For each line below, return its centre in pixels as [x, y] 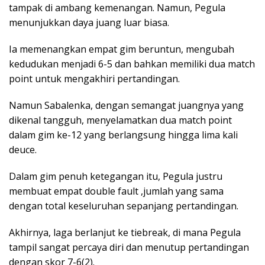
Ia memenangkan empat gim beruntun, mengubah [122, 49]
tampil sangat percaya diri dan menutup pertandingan [129, 248]
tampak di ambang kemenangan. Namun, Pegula [117, 8]
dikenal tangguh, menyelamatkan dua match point [120, 120]
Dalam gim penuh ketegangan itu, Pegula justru [116, 177]
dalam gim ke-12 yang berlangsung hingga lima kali [123, 135]
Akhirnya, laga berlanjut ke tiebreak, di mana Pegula [125, 233]
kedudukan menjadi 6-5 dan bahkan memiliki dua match [132, 64]
